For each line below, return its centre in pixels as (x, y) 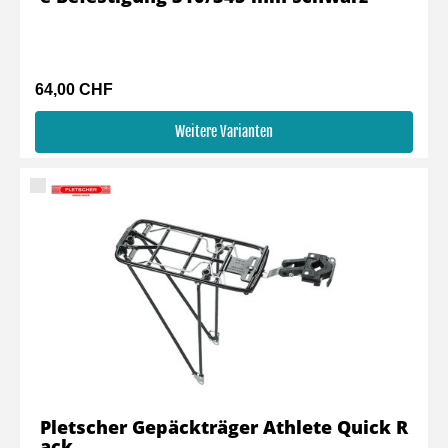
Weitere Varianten (224, 131)
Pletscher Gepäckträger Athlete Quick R (224, 427)
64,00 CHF (74, 89)
